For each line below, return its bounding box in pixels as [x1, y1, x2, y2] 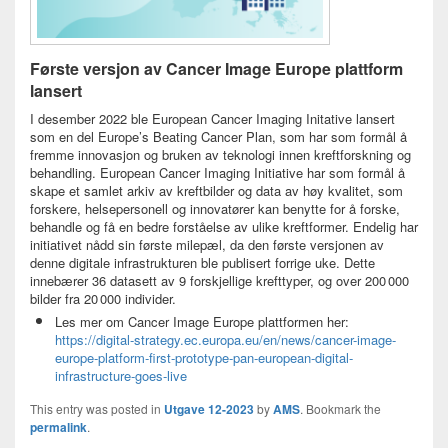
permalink [30, 418, 87, 437]
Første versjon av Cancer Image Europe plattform [30, 57, 403, 81]
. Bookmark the [300, 400, 381, 418]
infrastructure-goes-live [55, 366, 187, 386]
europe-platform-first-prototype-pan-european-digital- [55, 348, 353, 368]
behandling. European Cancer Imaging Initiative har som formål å [30, 163, 405, 183]
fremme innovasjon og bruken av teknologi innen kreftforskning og [30, 145, 411, 165]
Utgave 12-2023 [164, 400, 254, 419]
